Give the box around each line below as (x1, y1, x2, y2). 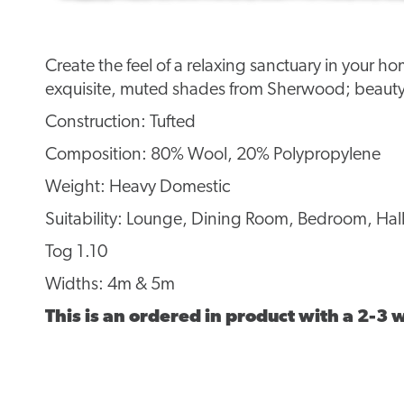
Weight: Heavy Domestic (45, 179, 230, 197)
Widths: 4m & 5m (45, 276, 175, 295)
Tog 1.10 (45, 243, 107, 262)
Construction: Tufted (45, 114, 196, 133)
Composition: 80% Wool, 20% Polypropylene (45, 146, 381, 165)
